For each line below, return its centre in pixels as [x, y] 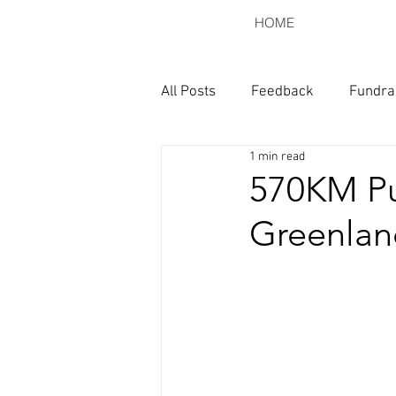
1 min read [277, 156]
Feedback [282, 91]
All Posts [188, 91]
